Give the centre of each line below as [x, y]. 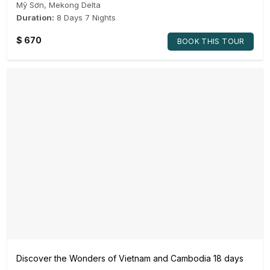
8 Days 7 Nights [86, 17]
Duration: [35, 17]
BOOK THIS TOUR [211, 41]
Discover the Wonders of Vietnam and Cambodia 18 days [130, 258]
